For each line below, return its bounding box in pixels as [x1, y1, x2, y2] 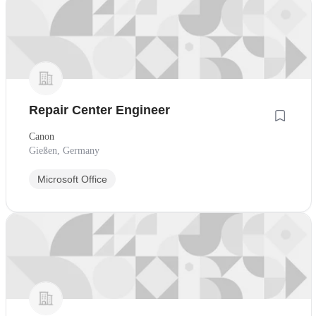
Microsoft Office [37, 174, 107, 186]
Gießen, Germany [29, 145, 99, 157]
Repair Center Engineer [29, 103, 170, 118]
